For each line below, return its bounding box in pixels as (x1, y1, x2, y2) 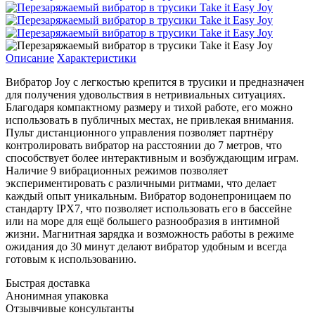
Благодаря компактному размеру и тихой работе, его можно (6, 101, 292, 113)
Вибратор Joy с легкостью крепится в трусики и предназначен (6, 75, 304, 88)
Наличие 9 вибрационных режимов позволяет (6, 164, 228, 176)
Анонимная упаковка (6, 289, 108, 302)
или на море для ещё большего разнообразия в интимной (6, 214, 280, 227)
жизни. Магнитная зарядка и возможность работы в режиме (6, 227, 294, 240)
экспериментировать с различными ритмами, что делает (6, 176, 276, 189)
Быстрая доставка (6, 276, 90, 289)
